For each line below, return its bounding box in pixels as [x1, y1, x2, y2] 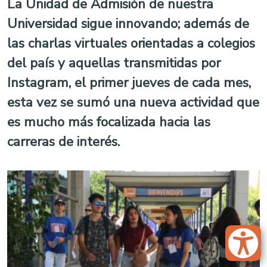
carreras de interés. [7, 132, 120, 151]
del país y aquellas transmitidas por [7, 54, 221, 72]
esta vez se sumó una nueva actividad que [7, 93, 259, 111]
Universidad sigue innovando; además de [7, 14, 249, 33]
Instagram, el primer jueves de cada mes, [7, 73, 251, 92]
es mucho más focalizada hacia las [7, 113, 210, 131]
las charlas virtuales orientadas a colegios [7, 34, 255, 52]
